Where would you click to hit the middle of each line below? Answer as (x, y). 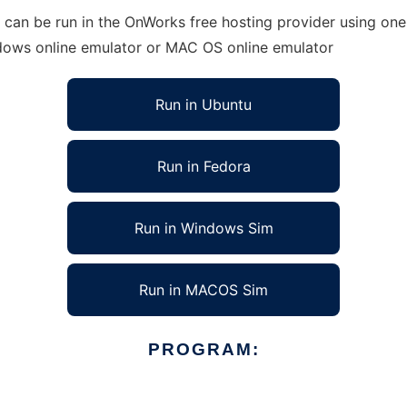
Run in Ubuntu (203, 104)
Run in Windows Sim (203, 228)
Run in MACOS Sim (203, 290)
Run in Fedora (203, 166)
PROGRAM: (203, 349)
